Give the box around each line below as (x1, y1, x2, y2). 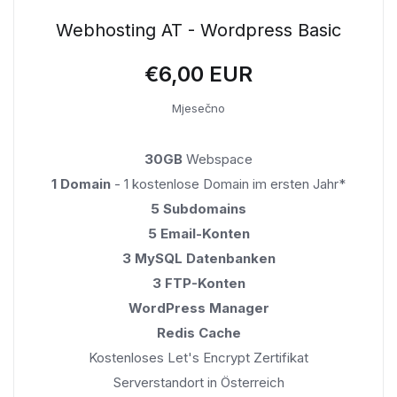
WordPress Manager (128, 299, 269, 316)
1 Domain (51, 175, 111, 192)
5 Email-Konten (147, 224, 250, 242)
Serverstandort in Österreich (113, 373, 284, 391)
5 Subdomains (151, 199, 246, 217)
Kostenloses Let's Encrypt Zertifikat (89, 348, 308, 366)
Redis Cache (156, 323, 241, 341)
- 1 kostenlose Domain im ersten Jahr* (111, 175, 346, 192)
